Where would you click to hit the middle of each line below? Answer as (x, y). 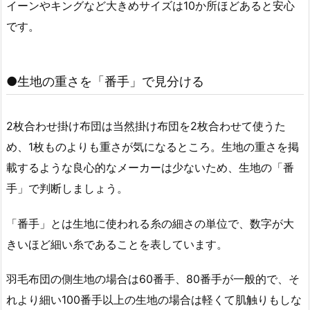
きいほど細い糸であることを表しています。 (117, 244)
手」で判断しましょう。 (67, 188)
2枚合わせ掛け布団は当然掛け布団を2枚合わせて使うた (146, 126)
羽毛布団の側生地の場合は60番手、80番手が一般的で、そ (153, 279)
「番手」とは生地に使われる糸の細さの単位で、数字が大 (150, 223)
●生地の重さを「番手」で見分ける (105, 81)
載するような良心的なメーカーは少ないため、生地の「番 (150, 167)
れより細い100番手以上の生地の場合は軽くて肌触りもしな (154, 300)
